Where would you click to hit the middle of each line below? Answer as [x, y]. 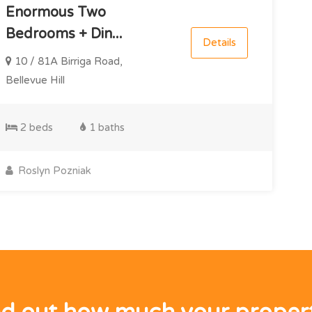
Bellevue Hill [35, 80]
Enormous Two [55, 12]
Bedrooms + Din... [64, 34]
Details [219, 42]
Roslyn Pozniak [53, 170]
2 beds [35, 127]
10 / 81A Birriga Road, [67, 61]
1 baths [105, 127]
